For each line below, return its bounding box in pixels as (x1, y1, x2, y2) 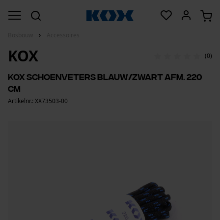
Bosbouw (8, 31, 33, 39)
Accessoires (47, 31, 80, 39)
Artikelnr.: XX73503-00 (8, 97, 68, 105)
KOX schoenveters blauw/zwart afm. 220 (8, 72, 202, 81)
